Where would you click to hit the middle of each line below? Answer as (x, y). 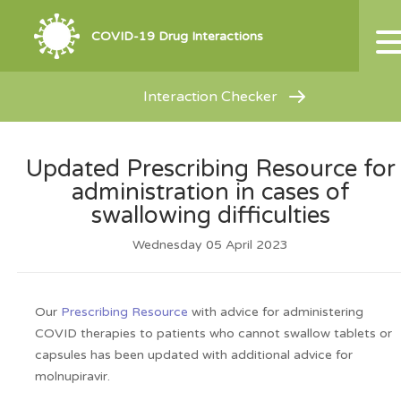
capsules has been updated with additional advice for (193, 355)
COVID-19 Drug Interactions (177, 36)
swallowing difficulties (211, 215)
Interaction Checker (211, 97)
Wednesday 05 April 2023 (211, 245)
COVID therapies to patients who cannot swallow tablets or (213, 333)
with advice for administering (275, 312)
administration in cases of (211, 192)
